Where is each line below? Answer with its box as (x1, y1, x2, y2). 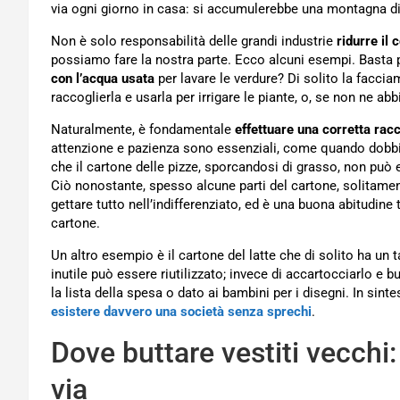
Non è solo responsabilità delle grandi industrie (51, 33, 337, 50)
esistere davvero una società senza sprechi (51, 304, 312, 321)
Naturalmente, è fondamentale (51, 121, 235, 138)
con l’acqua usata (51, 71, 154, 87)
